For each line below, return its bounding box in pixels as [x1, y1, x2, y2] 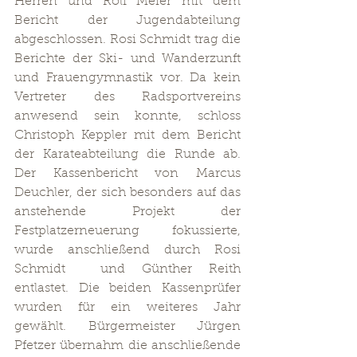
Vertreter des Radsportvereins [14, 91, 241, 104]
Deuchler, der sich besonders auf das [14, 186, 241, 199]
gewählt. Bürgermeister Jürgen [14, 320, 241, 333]
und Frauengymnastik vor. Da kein [14, 72, 241, 84]
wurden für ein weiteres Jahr [14, 301, 241, 314]
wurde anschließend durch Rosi [14, 244, 241, 257]
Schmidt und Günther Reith [14, 263, 241, 276]
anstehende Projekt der [14, 206, 241, 218]
